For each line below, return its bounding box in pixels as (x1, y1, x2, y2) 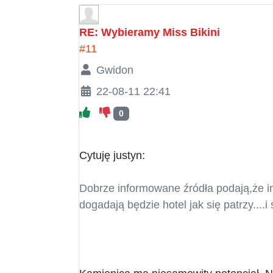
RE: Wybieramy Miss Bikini (79, 26, 220, 38)
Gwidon (96, 63, 133, 76)
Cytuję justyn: (79, 149, 145, 161)
